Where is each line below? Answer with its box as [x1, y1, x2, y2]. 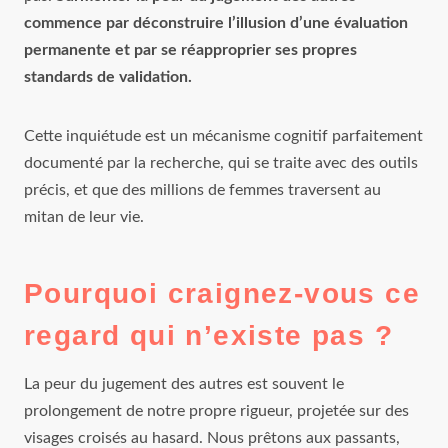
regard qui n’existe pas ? [24, 319, 393, 351]
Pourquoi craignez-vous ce [24, 277, 420, 309]
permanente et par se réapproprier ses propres [24, 41, 357, 58]
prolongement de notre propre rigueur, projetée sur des [24, 402, 409, 419]
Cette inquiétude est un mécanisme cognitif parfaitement [24, 127, 423, 144]
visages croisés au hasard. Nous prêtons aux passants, [24, 429, 400, 446]
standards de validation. [24, 68, 192, 85]
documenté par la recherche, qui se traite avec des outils [24, 154, 418, 171]
